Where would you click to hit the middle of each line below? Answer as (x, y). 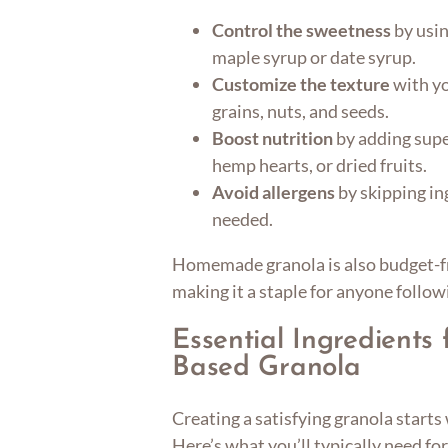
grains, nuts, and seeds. (301, 111)
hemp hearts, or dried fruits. (320, 165)
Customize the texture (301, 84)
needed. (243, 219)
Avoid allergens (274, 192)
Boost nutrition (273, 138)
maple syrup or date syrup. (314, 57)
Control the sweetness (302, 30)
